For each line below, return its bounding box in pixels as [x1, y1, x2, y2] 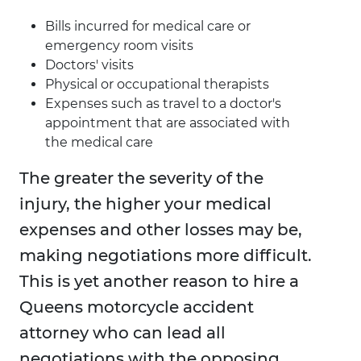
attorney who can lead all [19, 323, 226, 343]
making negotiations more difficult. [19, 246, 312, 266]
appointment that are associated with [45, 115, 290, 131]
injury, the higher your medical [19, 194, 272, 214]
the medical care [45, 135, 153, 151]
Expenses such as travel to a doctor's [45, 96, 281, 112]
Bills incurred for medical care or [45, 19, 251, 35]
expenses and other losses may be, [19, 220, 302, 240]
